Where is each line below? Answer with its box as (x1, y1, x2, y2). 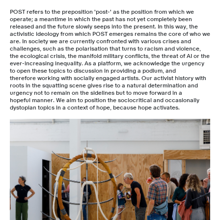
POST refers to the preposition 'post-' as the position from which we (10, 9, 194, 15)
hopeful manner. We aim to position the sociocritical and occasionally (10, 97, 199, 103)
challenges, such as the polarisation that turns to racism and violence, (10, 46, 201, 52)
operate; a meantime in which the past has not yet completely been (10, 16, 192, 22)
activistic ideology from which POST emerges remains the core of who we (10, 31, 210, 37)
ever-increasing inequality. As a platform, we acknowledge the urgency (10, 60, 204, 66)
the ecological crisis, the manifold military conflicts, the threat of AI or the (10, 53, 210, 59)
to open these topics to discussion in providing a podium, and (10, 68, 176, 74)
